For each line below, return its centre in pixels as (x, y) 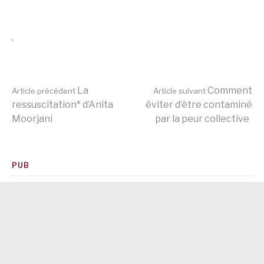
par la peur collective (202, 118)
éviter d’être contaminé (199, 104)
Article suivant (179, 90)
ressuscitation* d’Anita (62, 104)
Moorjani (32, 118)
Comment (229, 90)
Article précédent (44, 90)
